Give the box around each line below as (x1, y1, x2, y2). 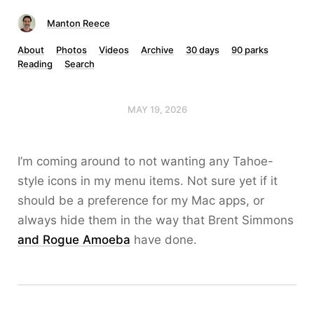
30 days (186, 44, 219, 55)
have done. (130, 233, 197, 247)
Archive (141, 44, 174, 55)
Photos (56, 44, 87, 55)
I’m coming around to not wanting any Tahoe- (18, 154, 273, 168)
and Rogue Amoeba (18, 233, 130, 247)
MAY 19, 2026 (127, 104, 187, 115)
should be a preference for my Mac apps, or (18, 193, 264, 207)
